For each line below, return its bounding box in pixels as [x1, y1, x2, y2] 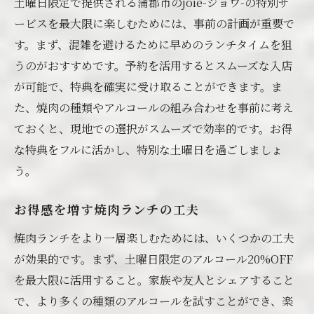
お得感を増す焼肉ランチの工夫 [14, 204, 200, 219]
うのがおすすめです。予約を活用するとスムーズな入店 [14, 57, 292, 74]
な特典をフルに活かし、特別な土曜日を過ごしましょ [14, 142, 282, 158]
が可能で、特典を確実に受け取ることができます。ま [14, 78, 282, 95]
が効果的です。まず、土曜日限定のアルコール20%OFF [14, 251, 293, 267]
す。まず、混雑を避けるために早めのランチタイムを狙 [14, 36, 292, 53]
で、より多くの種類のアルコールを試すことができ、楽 [14, 293, 293, 309]
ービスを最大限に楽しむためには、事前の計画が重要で [14, 15, 294, 32]
